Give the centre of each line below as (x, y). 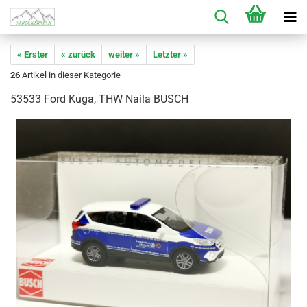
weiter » (124, 54)
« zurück (78, 54)
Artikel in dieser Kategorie (70, 75)
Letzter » (170, 54)
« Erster (33, 54)
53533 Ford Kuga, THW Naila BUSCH (99, 99)
